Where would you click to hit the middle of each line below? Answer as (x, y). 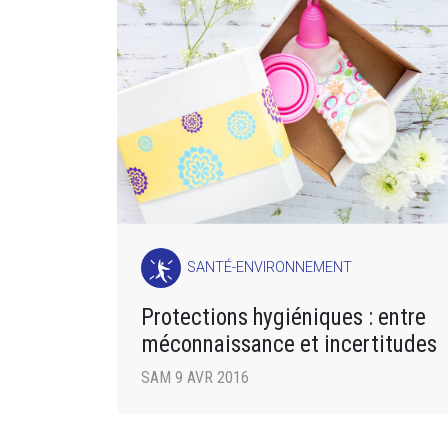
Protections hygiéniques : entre (283, 317)
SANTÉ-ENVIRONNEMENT (270, 267)
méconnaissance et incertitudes (289, 344)
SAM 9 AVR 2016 (195, 377)
